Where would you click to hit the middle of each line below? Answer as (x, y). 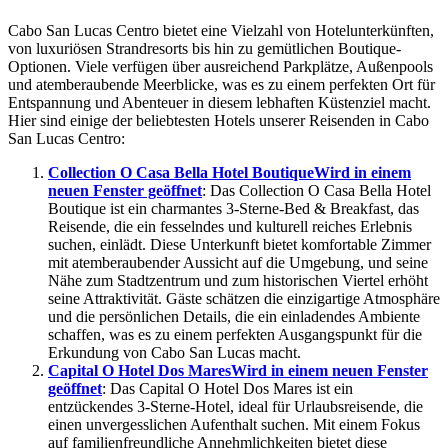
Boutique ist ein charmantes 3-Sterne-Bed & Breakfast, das (233, 209)
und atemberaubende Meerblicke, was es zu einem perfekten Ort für (221, 85)
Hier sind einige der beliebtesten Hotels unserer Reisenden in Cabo (218, 121)
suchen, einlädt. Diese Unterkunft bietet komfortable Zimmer (239, 245)
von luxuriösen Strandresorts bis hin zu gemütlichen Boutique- (204, 49)
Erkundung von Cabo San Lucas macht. (174, 353)
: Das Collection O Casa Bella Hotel (316, 191)
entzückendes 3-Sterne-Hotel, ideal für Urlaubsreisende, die (235, 407)
